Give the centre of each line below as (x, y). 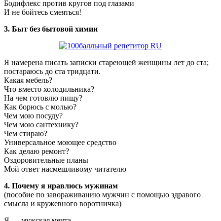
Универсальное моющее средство (60, 143)
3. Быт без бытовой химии (51, 29)
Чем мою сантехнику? (41, 125)
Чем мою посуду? (33, 116)
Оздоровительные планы (46, 160)
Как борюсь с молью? (40, 107)
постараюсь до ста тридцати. (52, 72)
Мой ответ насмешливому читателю (65, 169)
